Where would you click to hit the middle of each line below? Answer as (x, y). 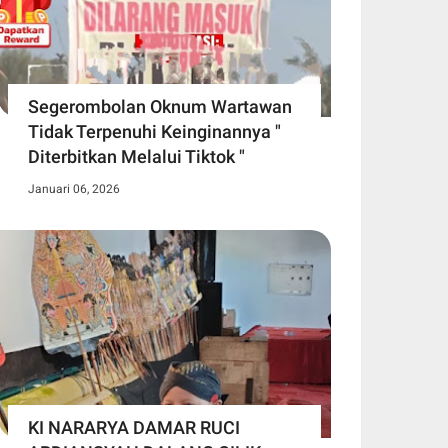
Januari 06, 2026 (74, 189)
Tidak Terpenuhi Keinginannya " (154, 132)
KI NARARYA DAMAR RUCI (134, 428)
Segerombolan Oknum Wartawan (160, 107)
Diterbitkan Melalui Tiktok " (136, 157)
